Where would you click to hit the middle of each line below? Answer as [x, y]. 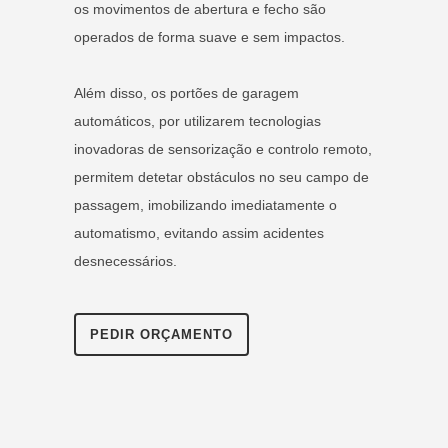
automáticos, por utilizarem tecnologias [197, 120]
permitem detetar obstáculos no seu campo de [221, 176]
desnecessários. [125, 260]
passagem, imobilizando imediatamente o [205, 204]
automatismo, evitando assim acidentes [199, 232]
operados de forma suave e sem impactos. [209, 36]
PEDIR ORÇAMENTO [161, 334]
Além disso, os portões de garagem [186, 92]
